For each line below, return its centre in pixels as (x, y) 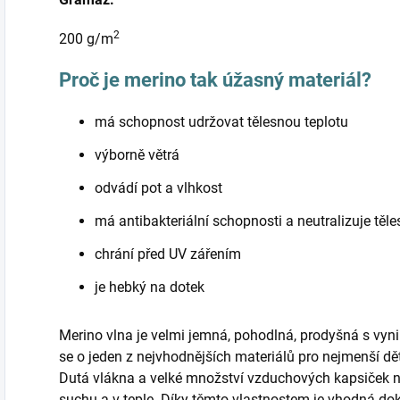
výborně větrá (137, 155)
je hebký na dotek (150, 287)
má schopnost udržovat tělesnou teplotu (221, 122)
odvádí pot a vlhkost (158, 188)
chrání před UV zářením (168, 254)
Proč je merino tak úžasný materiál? (215, 80)
